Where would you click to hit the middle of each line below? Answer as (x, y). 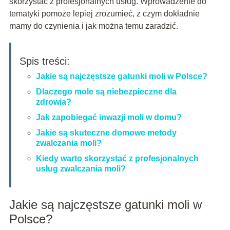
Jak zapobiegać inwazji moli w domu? (109, 117)
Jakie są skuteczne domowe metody (106, 132)
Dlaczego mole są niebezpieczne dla (106, 91)
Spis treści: (44, 61)
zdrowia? (53, 102)
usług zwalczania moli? (81, 168)
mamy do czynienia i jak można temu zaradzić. (93, 26)
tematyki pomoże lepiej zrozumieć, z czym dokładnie (104, 13)
